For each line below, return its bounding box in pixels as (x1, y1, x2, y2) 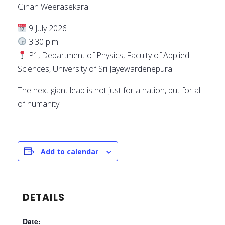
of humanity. (18, 98, 61, 109)
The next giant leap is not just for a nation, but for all (18, 84, 202, 96)
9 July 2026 (27, 22, 67, 34)
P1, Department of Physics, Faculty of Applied (27, 49, 190, 61)
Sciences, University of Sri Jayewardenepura (18, 63, 172, 74)
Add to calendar (41, 146, 98, 156)
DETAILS (23, 190, 65, 204)
